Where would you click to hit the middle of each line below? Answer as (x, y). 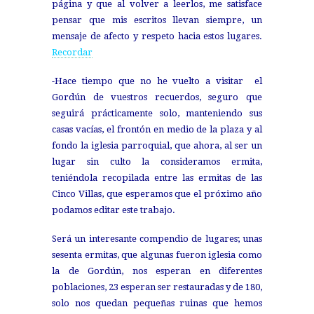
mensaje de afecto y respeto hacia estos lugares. (157, 36)
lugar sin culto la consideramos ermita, (157, 162)
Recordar (72, 53)
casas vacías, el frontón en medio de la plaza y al (157, 130)
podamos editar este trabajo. (114, 210)
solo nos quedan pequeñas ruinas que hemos (157, 303)
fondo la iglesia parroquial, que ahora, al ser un (157, 146)
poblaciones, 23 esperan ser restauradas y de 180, (157, 287)
